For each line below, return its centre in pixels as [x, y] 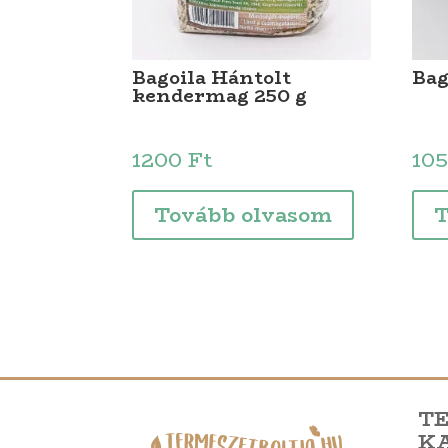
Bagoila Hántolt [211, 78]
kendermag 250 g [219, 96]
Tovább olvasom [243, 215]
